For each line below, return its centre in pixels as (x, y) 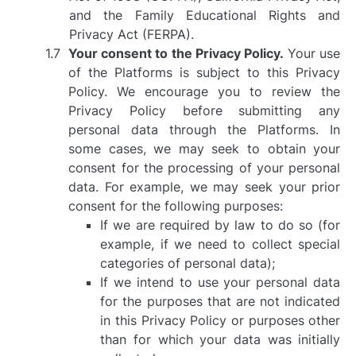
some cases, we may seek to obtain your (205, 149)
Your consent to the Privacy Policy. (176, 53)
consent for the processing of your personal (205, 168)
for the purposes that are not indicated (221, 301)
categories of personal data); (188, 263)
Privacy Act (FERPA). (132, 34)
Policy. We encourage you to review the (205, 91)
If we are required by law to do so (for (221, 225)
